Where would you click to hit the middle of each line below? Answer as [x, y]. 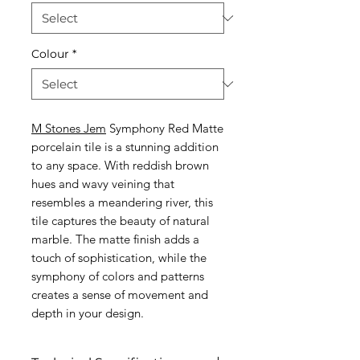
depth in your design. [89, 313]
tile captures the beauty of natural [121, 221]
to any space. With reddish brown [120, 165]
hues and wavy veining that [103, 184]
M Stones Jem [69, 128]
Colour [50, 54]
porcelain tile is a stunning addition [125, 147]
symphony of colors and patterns [118, 276]
